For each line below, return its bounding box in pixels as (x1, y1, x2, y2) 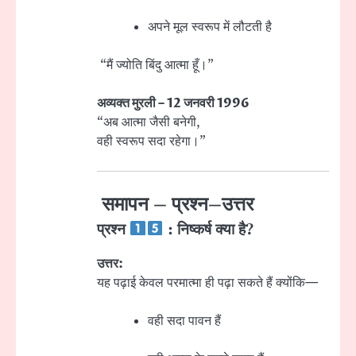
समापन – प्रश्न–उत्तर (97, 192, 253, 217)
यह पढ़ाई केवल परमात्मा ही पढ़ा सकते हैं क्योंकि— (97, 273, 318, 292)
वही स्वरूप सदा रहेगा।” (97, 133, 206, 151)
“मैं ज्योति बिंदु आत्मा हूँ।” (97, 56, 214, 75)
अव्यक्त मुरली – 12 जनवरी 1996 (97, 95, 250, 113)
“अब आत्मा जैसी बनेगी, (97, 114, 200, 132)
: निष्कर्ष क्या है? (163, 220, 253, 239)
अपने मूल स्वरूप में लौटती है (148, 18, 272, 37)
